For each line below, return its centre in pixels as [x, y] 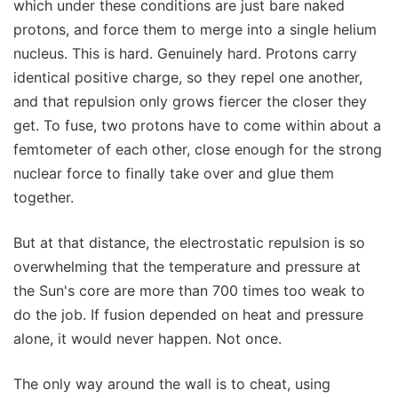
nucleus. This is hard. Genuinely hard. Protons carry [185, 53]
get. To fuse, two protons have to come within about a [197, 125]
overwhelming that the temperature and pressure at [187, 266]
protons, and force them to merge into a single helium [195, 29]
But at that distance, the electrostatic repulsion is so [189, 242]
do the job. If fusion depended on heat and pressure [188, 314]
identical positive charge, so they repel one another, [188, 77]
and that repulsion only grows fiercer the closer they [190, 101]
